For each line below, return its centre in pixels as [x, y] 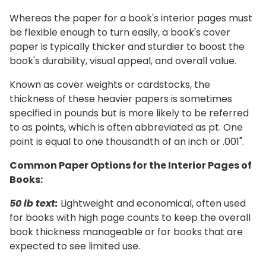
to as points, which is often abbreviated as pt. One [126, 128]
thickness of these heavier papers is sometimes [121, 99]
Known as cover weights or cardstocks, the [110, 85]
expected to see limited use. [75, 246]
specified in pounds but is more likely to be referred [129, 113]
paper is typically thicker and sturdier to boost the [127, 47]
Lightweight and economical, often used [152, 204]
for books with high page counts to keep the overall [130, 218]
